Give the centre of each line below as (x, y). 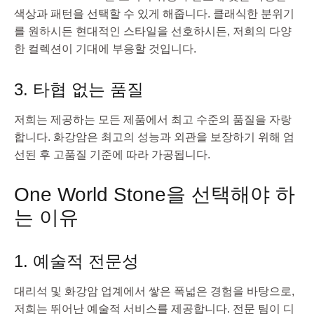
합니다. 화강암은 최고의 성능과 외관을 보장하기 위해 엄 (154, 137)
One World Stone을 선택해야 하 (155, 194)
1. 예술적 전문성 (76, 261)
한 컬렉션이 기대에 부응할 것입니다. (105, 48)
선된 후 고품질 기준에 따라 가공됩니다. (112, 154)
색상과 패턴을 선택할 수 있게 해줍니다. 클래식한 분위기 (154, 13)
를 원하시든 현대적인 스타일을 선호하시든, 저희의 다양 (153, 31)
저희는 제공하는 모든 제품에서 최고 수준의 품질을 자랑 (153, 119)
